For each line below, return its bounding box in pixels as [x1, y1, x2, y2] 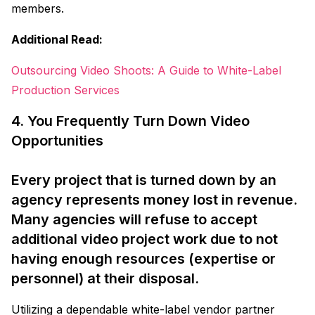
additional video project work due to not [11, 230, 278, 247]
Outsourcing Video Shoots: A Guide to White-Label [11, 63, 281, 77]
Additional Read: [11, 32, 103, 46]
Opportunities [11, 131, 103, 149]
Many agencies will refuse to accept [11, 210, 257, 228]
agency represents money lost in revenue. [11, 191, 297, 208]
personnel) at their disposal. [11, 269, 199, 287]
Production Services [11, 82, 120, 97]
